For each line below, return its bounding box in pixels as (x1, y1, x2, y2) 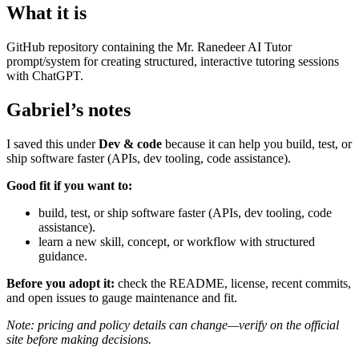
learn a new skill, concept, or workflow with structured (38, 234, 315, 248)
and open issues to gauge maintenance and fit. (6, 290, 237, 305)
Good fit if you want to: (6, 178, 132, 192)
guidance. (38, 248, 87, 263)
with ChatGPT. (6, 69, 83, 83)
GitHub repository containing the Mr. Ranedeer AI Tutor (6, 40, 292, 54)
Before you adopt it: (6, 276, 115, 290)
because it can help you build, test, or (162, 136, 352, 151)
